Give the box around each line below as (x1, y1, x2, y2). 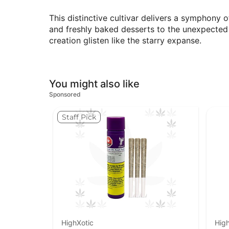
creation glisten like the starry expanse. (49, 35, 201, 45)
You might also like (49, 78, 140, 90)
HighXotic (61, 218, 94, 227)
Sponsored (49, 90, 81, 99)
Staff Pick (62, 112, 96, 122)
